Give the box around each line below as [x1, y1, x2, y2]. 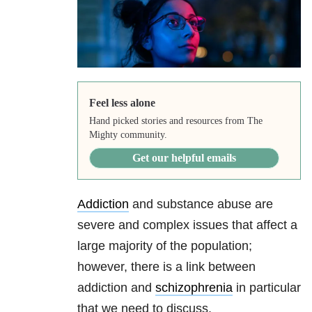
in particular [233, 281, 301, 295]
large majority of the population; [77, 239, 252, 253]
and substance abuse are [129, 197, 273, 212]
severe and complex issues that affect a [77, 218, 297, 233]
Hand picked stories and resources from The [88, 116, 263, 127]
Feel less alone [88, 97, 155, 109]
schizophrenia [155, 281, 233, 295]
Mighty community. [88, 130, 167, 141]
